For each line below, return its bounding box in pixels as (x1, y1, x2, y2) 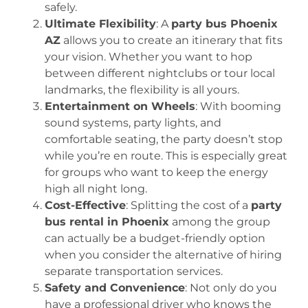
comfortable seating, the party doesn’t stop (45, 133, 283, 146)
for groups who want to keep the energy (45, 166, 268, 179)
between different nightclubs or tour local (45, 67, 275, 80)
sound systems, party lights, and (45, 116, 221, 130)
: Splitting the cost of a (126, 199, 251, 212)
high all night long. (45, 182, 147, 196)
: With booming (195, 100, 281, 113)
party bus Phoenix (171, 17, 278, 31)
